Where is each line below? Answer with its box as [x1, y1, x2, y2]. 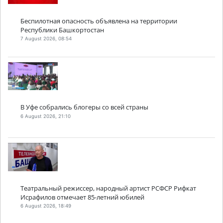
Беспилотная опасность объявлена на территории [20, 16, 177, 25]
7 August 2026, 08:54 [20, 36, 72, 42]
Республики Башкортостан [20, 25, 104, 34]
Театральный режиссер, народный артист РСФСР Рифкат [20, 183, 196, 193]
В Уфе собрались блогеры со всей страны [20, 103, 148, 112]
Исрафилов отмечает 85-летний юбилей [20, 192, 144, 202]
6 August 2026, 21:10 [20, 113, 71, 119]
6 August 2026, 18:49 [20, 203, 71, 209]
